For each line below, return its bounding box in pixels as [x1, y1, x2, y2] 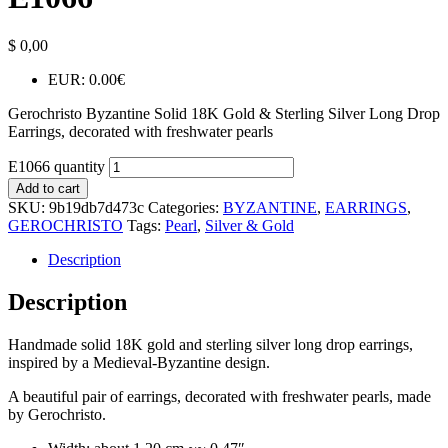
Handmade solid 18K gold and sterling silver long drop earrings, [8, 336, 413, 353]
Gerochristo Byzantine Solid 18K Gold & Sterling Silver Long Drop [8, 105, 440, 123]
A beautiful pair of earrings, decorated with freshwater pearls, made [8, 388, 431, 405]
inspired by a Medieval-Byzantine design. [8, 354, 270, 371]
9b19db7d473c [49, 199, 144, 217]
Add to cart [16, 181, 80, 197]
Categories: [148, 199, 223, 217]
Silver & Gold [205, 217, 294, 235]
